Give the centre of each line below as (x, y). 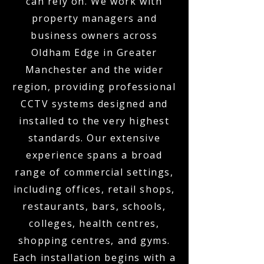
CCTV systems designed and (94, 104)
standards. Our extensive (94, 138)
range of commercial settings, (94, 172)
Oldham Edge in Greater (94, 52)
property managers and (94, 18)
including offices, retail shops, (94, 189)
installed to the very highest (94, 121)
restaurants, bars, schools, (94, 206)
